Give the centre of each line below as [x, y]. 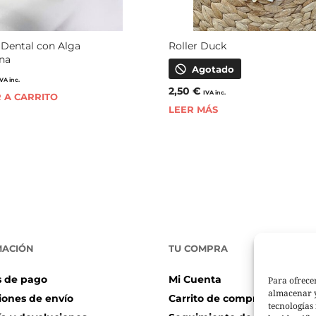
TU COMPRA [198, 249]
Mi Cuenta [195, 280]
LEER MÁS [193, 110]
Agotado [213, 69]
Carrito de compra [215, 299]
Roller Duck [197, 46]
